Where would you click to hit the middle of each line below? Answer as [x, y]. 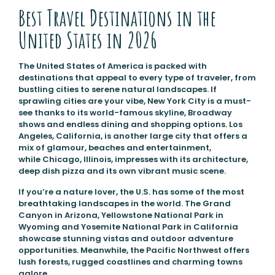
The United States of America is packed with [112, 66]
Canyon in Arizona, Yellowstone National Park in [121, 215]
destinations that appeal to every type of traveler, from [137, 78]
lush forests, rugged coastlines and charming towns [130, 262]
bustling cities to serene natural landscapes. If [117, 90]
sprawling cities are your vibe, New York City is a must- [134, 101]
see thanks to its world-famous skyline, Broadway [125, 113]
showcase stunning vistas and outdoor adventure [126, 239]
